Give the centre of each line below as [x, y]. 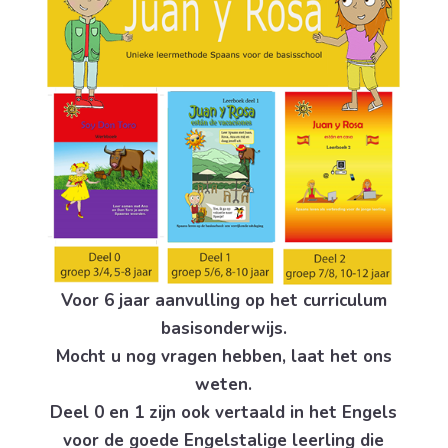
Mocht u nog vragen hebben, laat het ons [223, 356]
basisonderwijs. [223, 328]
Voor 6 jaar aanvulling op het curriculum [223, 300]
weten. [224, 384]
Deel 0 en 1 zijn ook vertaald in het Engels [224, 412]
